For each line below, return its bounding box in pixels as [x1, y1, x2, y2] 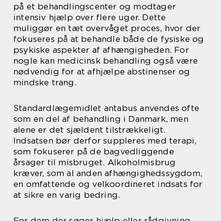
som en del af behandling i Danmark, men [13, 114, 188, 124]
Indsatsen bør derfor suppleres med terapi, [13, 136, 197, 146]
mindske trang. [13, 77, 76, 88]
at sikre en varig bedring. [13, 190, 120, 200]
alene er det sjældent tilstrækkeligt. [13, 125, 166, 135]
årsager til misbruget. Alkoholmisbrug [13, 157, 176, 168]
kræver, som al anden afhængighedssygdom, [13, 168, 203, 179]
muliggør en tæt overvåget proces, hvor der [13, 23, 201, 34]
